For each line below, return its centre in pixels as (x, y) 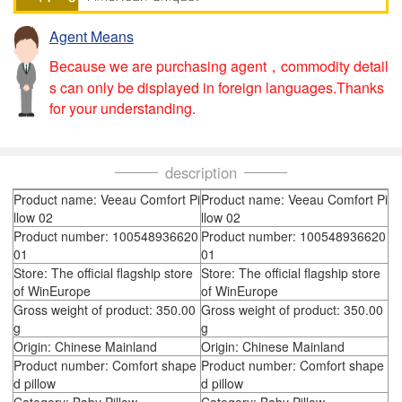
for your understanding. (122, 108)
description (201, 173)
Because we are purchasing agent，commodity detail (218, 66)
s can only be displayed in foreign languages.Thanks (216, 87)
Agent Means (91, 37)
